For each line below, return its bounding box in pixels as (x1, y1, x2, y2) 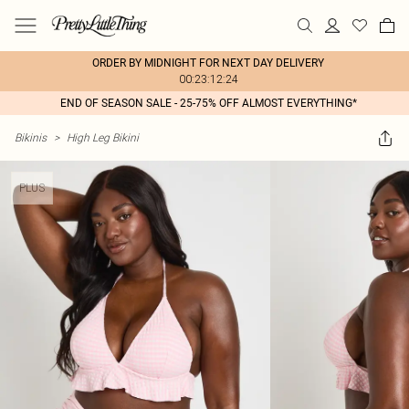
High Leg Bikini (67, 131, 139, 144)
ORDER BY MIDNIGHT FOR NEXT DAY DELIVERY (92, 57, 324, 69)
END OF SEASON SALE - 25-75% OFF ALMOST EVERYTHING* (59, 97, 357, 110)
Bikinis (15, 131, 47, 144)
